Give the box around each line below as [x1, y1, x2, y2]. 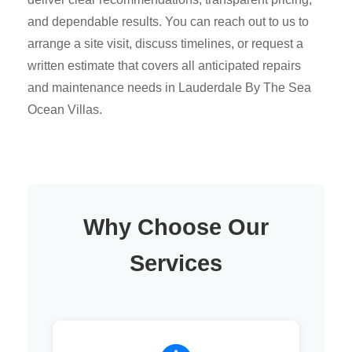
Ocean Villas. [27, 102, 102, 116]
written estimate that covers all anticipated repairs [27, 58, 301, 72]
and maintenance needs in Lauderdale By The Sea [27, 80, 311, 94]
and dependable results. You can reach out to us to [27, 14, 309, 28]
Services [130, 250, 222, 276]
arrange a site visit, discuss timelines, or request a [27, 36, 303, 50]
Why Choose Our [83, 214, 269, 240]
